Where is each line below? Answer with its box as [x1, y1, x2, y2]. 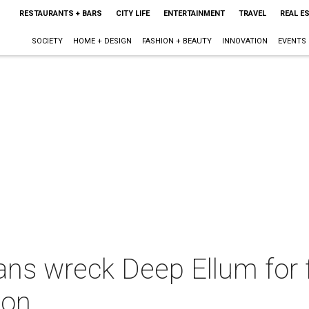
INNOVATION [221, 37, 268, 46]
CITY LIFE [115, 9, 150, 18]
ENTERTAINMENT [163, 9, 225, 18]
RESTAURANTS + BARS [19, 9, 102, 18]
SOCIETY [31, 37, 63, 46]
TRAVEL [238, 9, 266, 18]
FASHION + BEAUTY [141, 37, 212, 46]
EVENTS [277, 37, 306, 46]
